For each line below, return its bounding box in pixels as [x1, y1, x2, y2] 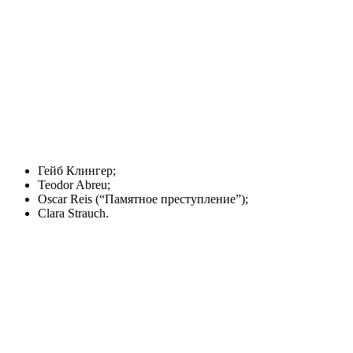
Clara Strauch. [38, 206, 109, 221]
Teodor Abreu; [38, 178, 110, 192]
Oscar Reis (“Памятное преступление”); [38, 192, 248, 206]
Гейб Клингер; [38, 164, 116, 178]
